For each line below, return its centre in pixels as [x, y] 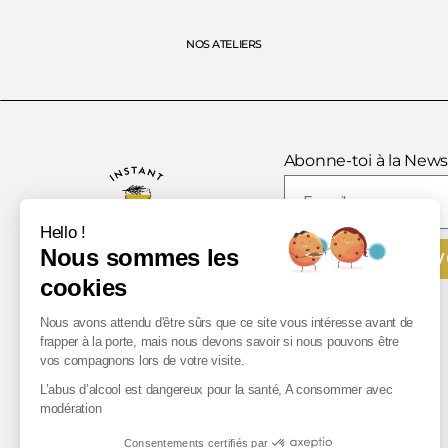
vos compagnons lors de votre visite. [142, 360]
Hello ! [63, 232]
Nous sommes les [139, 257]
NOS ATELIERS [224, 44]
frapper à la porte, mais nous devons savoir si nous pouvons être [219, 341]
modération [71, 408]
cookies [84, 287]
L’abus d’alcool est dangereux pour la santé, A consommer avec [216, 389]
